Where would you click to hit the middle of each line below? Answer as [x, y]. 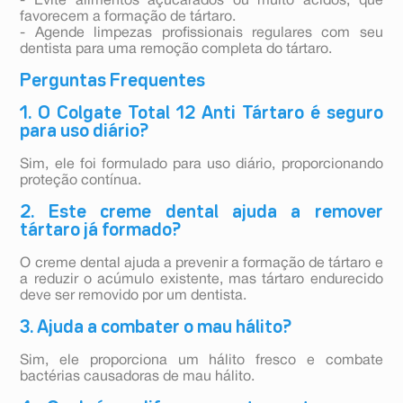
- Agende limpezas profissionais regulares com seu [201, 34]
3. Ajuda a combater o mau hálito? [156, 328]
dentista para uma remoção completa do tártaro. [176, 50]
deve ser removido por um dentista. [134, 296]
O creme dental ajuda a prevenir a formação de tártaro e [201, 264]
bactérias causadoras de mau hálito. [138, 377]
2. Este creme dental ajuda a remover [201, 213]
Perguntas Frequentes [113, 81]
